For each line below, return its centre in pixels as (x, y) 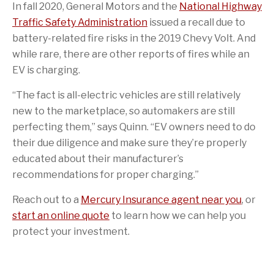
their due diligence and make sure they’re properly (129, 143)
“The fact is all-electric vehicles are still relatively (126, 95)
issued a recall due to (196, 22)
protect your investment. (71, 231)
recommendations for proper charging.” (106, 174)
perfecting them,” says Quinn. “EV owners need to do (134, 127)
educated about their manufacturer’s (98, 158)
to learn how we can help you (178, 215)
